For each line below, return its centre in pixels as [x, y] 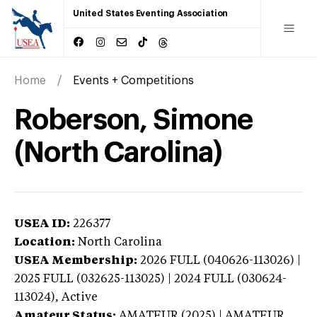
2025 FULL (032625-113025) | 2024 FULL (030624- [150, 279]
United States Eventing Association [151, 13]
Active [80, 298]
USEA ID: [42, 224]
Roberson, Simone [133, 120]
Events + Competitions [133, 80]
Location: [45, 242]
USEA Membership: [76, 261]
